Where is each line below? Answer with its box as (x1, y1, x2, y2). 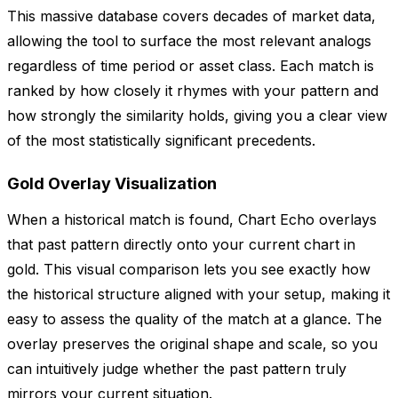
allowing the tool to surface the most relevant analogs (7, 32, 371, 51)
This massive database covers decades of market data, (7, 7, 376, 26)
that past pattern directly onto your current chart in (7, 235, 355, 254)
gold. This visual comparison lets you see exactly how (7, 260, 370, 279)
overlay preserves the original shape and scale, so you (7, 335, 378, 354)
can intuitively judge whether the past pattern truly (7, 360, 346, 378)
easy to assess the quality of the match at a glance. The (7, 310, 382, 329)
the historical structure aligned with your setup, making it (7, 285, 390, 304)
